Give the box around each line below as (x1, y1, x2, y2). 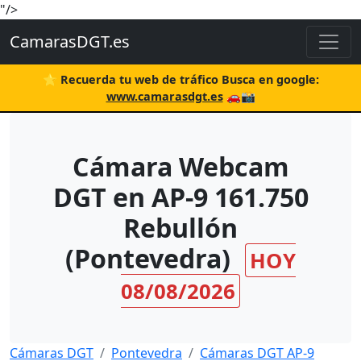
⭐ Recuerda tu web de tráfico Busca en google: (42, 72, 319, 87)
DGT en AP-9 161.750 (52, 180, 309, 214)
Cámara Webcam (72, 149, 289, 184)
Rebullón (123, 210, 238, 245)
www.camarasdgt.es (106, 89, 223, 104)
